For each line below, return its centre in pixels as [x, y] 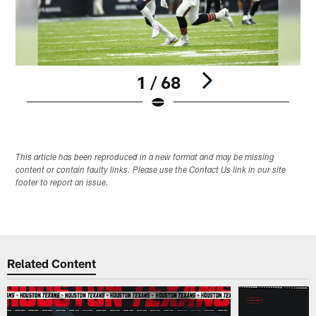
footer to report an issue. [62, 184]
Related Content [52, 263]
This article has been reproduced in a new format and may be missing [145, 158]
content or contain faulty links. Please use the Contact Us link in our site [151, 171]
